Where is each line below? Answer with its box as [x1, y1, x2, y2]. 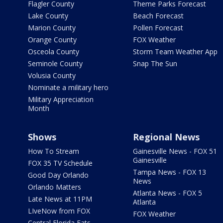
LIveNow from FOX [28, 206, 90, 216]
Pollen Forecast [132, 23, 183, 33]
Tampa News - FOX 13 [132, 167, 206, 177]
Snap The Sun [132, 59, 177, 69]
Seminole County [28, 59, 83, 69]
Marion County [28, 23, 76, 33]
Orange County [28, 35, 77, 45]
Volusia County [28, 71, 76, 81]
